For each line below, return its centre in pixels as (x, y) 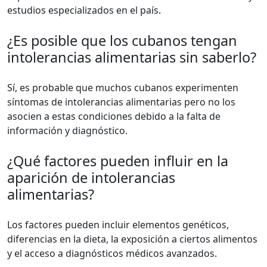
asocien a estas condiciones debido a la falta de (114, 116)
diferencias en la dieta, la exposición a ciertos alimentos (132, 239)
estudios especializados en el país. (84, 10)
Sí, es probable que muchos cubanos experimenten (123, 88)
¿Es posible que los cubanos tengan (122, 41)
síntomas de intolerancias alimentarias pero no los (121, 102)
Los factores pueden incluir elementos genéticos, (118, 225)
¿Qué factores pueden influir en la (118, 161)
